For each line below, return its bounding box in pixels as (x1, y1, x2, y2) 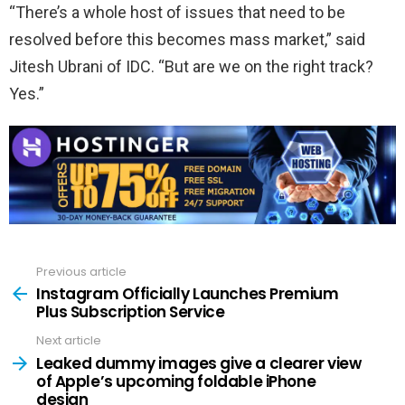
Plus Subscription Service (36, 301, 225, 324)
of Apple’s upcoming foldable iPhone (36, 370, 316, 392)
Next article (36, 332, 101, 350)
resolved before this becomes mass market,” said (9, 29, 365, 49)
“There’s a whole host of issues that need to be (9, 2, 345, 22)
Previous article (36, 262, 127, 280)
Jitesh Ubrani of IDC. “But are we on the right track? (9, 56, 373, 76)
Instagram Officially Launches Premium (36, 283, 339, 306)
